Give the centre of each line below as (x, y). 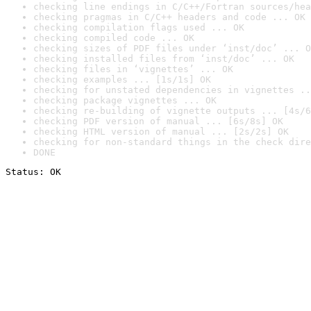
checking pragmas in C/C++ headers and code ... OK (169, 17)
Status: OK (33, 172)
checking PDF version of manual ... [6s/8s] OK (158, 121)
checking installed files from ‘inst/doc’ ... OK (164, 59)
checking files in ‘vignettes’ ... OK (133, 69)
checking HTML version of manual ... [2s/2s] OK (161, 132)
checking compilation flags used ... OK (139, 27)
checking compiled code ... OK (114, 38)
